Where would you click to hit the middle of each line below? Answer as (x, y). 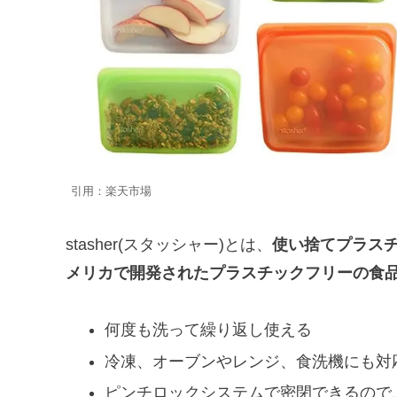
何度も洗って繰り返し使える (208, 330)
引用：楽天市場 (111, 192)
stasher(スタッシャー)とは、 (169, 244)
